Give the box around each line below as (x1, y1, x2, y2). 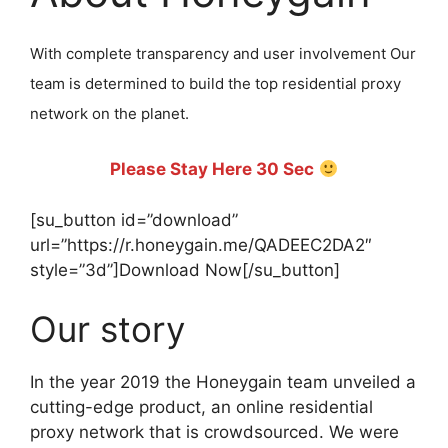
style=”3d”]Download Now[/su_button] (30, 259, 340, 280)
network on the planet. (30, 104, 189, 124)
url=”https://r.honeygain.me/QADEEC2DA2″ (30, 234, 372, 255)
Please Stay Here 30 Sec (110, 159, 319, 180)
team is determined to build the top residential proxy (30, 74, 401, 94)
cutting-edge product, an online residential (30, 397, 373, 418)
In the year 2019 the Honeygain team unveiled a (30, 372, 416, 393)
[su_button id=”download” (30, 209, 238, 230)
